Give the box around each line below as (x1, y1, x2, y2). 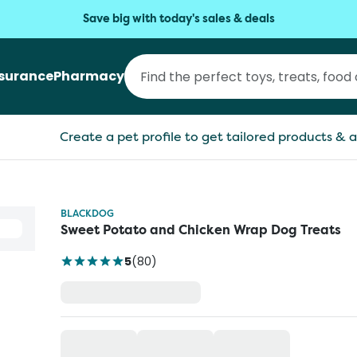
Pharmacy (53, 67, 124, 85)
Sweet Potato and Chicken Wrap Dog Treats (61, 222, 341, 238)
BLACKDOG (61, 206, 114, 220)
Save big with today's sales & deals (82, 11, 275, 26)
